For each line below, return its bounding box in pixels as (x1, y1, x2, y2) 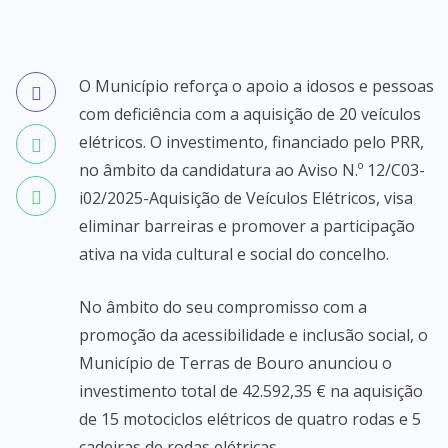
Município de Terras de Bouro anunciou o (79, 352, 392, 374)
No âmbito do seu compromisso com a (79, 296, 367, 318)
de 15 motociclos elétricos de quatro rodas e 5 (79, 408, 421, 430)
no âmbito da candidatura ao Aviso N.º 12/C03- (79, 159, 425, 181)
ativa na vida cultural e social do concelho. (79, 243, 389, 265)
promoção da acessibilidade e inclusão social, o (79, 324, 428, 346)
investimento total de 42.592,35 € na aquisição (79, 380, 423, 402)
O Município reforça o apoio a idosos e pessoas (79, 75, 434, 97)
